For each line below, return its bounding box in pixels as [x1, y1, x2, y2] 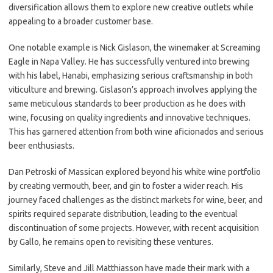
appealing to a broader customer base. [9, 16, 153, 26]
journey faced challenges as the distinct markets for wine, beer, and [9, 195, 263, 205]
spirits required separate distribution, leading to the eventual [9, 209, 238, 219]
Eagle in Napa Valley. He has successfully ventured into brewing [9, 57, 250, 66]
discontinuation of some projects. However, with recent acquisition [9, 223, 259, 233]
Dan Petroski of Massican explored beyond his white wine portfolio [9, 167, 261, 177]
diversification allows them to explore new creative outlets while [9, 2, 253, 12]
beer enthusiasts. [9, 141, 74, 151]
